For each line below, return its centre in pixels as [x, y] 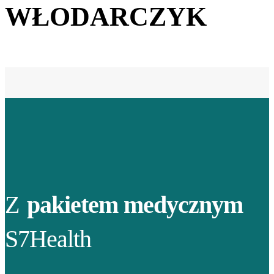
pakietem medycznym [135, 205]
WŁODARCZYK [106, 17]
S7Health [48, 239]
